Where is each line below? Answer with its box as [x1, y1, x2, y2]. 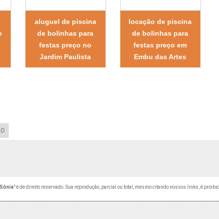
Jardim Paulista [40, 52, 91, 61]
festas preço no [39, 41, 92, 49]
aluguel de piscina [34, 17, 96, 25]
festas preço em [133, 41, 187, 49]
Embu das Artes [134, 52, 187, 61]
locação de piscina [129, 17, 192, 25]
